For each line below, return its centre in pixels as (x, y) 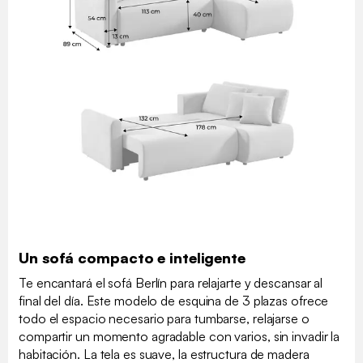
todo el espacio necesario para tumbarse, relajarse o (164, 318)
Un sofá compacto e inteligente (132, 257)
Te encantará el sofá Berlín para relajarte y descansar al (171, 282)
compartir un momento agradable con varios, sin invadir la (179, 336)
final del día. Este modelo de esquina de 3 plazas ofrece (174, 300)
